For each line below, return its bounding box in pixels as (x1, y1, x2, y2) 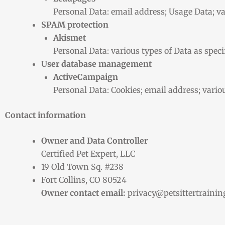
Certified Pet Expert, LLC (41, 149, 135, 159)
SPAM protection (41, 19, 108, 30)
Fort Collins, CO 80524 (41, 175, 127, 185)
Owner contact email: (41, 188, 126, 198)
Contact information (5, 109, 86, 120)
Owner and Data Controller (41, 136, 148, 146)
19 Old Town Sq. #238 (41, 162, 124, 172)
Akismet (53, 32, 86, 43)
